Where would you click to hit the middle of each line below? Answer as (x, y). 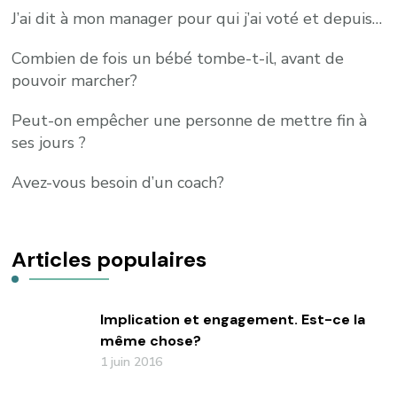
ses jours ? (49, 142)
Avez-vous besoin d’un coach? (118, 182)
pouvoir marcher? (75, 80)
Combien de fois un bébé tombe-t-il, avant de (178, 58)
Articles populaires (109, 259)
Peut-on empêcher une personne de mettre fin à (190, 120)
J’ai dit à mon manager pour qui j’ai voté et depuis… (197, 18)
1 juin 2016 (132, 362)
